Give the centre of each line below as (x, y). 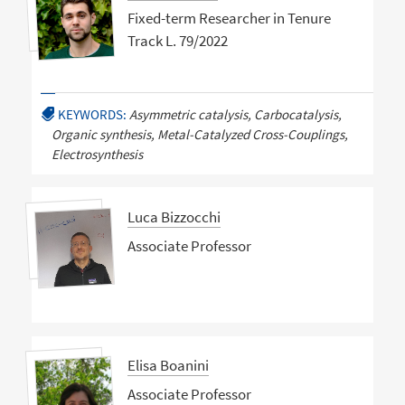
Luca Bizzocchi (174, 217)
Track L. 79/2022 (177, 41)
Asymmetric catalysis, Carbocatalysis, (235, 114)
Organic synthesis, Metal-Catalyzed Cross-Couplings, (199, 134)
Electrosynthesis (97, 154)
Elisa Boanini (168, 366)
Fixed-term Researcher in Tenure (229, 19)
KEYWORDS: (92, 114)
